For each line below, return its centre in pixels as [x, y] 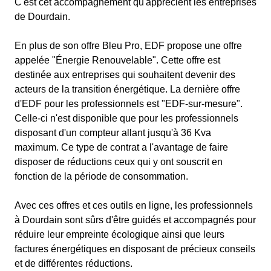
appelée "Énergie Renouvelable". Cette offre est [117, 60]
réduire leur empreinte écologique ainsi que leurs [119, 234]
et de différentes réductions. [73, 263]
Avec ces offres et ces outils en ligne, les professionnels [134, 205]
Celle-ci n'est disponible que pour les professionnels [126, 118]
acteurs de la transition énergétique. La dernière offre [127, 89]
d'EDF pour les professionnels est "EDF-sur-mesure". [129, 104]
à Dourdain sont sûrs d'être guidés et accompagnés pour [135, 220]
